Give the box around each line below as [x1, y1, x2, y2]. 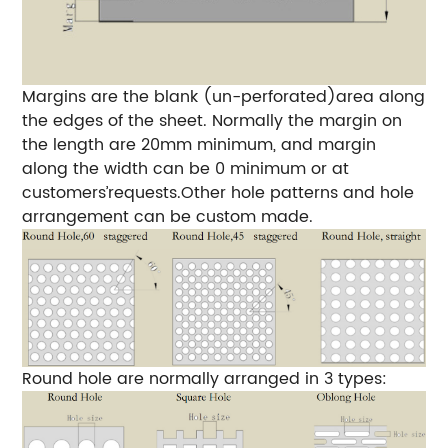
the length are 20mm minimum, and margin [22, 131, 377, 158]
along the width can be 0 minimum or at [22, 155, 350, 182]
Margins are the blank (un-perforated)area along [22, 83, 426, 110]
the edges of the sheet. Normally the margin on [22, 107, 403, 134]
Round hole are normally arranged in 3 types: [22, 366, 388, 393]
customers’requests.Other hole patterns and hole [22, 179, 415, 206]
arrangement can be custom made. [22, 203, 314, 230]
